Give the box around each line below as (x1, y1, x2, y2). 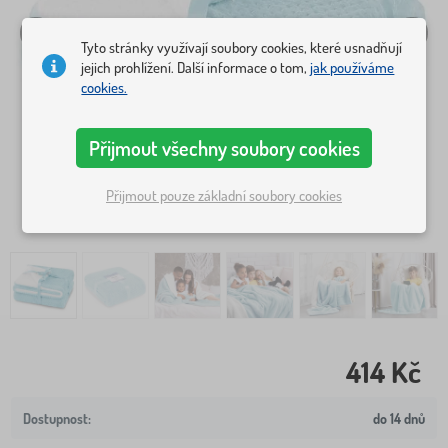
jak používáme (310, 58, 395, 78)
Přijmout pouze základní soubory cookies (106, 185, 342, 205)
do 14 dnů (373, 409, 425, 427)
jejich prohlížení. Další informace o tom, (81, 58, 311, 78)
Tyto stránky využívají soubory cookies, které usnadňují (81, 38, 403, 58)
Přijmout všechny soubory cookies (88, 135, 360, 162)
